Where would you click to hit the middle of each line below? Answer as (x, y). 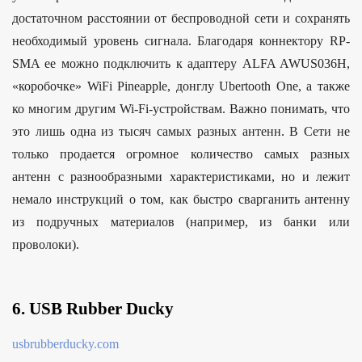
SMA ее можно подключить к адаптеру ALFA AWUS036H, (181, 64)
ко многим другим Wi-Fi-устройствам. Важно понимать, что (181, 109)
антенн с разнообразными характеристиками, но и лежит (181, 177)
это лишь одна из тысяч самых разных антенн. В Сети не (181, 132)
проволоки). (46, 245)
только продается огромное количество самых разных (181, 154)
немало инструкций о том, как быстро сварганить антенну (181, 200)
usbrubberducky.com (65, 344)
